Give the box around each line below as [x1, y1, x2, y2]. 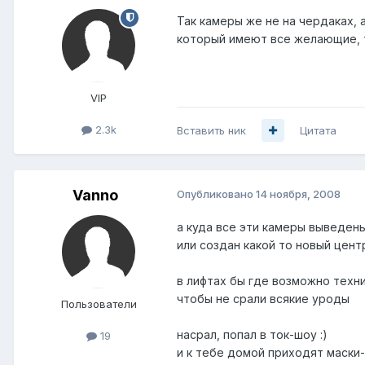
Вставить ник [177, 123, 246, 137]
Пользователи [60, 297, 137, 310]
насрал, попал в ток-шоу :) [177, 327, 328, 341]
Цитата [300, 123, 336, 137]
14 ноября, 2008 [256, 187, 341, 200]
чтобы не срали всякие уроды [177, 291, 350, 306]
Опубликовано [177, 187, 256, 200]
